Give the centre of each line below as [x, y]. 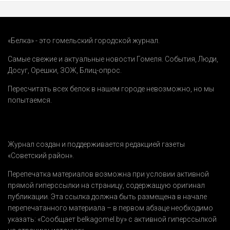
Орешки [44, 70]
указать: [23, 219]
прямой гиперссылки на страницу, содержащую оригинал [106, 185]
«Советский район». [41, 155]
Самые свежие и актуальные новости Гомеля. [86, 59]
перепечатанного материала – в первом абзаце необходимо [110, 208]
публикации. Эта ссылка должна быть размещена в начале [107, 196]
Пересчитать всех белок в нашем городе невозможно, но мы [111, 89]
